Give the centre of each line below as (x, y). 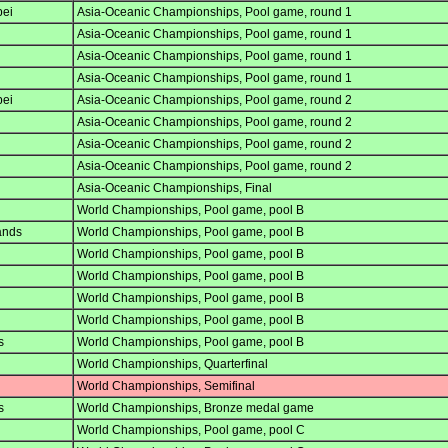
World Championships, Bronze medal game (195, 408)
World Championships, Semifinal (166, 386)
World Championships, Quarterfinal (172, 364)
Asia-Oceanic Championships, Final (174, 188)
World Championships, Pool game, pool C (191, 430)
